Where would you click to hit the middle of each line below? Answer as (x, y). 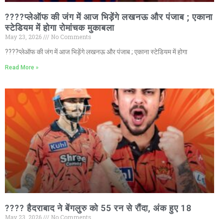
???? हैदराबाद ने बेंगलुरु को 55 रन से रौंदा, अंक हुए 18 (98, 208)
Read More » (22, 68)
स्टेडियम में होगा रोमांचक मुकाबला (60, 28)
